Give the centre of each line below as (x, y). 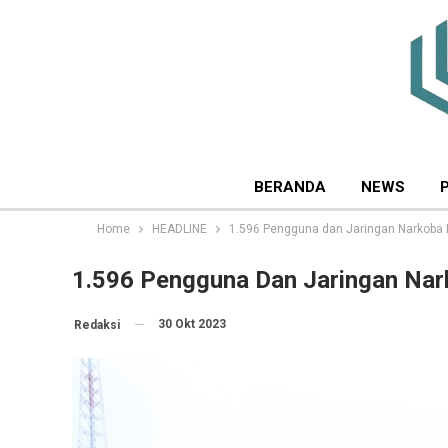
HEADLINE (179, 229)
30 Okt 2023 (192, 324)
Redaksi (97, 324)
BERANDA (290, 187)
